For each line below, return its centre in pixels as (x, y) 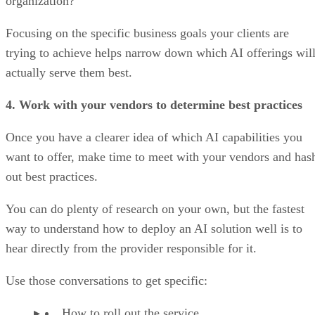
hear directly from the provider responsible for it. (131, 248)
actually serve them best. (69, 72)
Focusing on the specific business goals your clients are (147, 33)
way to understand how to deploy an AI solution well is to (154, 228)
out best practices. (53, 176)
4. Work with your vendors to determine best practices (154, 104)
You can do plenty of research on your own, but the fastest (155, 208)
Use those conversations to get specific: (108, 280)
